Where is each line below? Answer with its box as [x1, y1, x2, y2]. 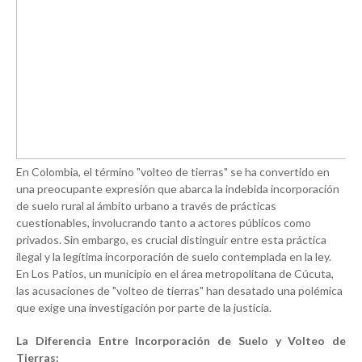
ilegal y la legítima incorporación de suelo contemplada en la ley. [16, 250, 331, 264]
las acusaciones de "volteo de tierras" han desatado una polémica [16, 284, 343, 298]
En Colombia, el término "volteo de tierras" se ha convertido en [16, 165, 330, 179]
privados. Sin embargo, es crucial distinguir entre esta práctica [16, 233, 326, 247]
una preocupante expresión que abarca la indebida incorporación [16, 182, 339, 196]
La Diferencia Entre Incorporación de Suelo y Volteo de [16, 334, 346, 348]
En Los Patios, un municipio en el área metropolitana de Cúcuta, [16, 267, 334, 281]
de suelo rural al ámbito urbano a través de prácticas [16, 199, 276, 213]
